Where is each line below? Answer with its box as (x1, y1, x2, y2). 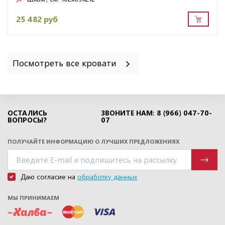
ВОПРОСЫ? (8, 115, 47, 125)
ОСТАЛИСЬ (8, 107, 47, 118)
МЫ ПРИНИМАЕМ (8, 193, 59, 201)
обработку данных (77, 171, 137, 181)
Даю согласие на (21, 171, 77, 181)
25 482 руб (16, 13, 58, 24)
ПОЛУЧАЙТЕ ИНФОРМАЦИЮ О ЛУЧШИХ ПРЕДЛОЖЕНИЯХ (8, 137, 179, 145)
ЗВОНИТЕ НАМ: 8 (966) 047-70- (101, 107, 212, 118)
